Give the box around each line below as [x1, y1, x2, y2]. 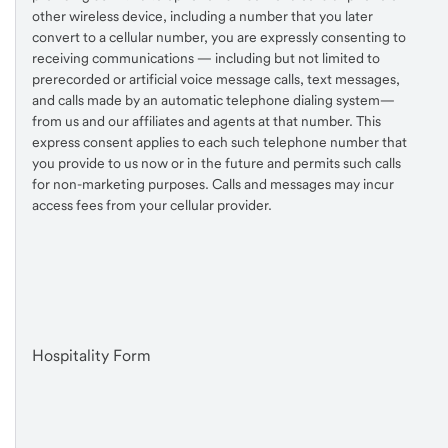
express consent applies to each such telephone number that [32, 134, 407, 151]
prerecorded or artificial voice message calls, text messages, [32, 71, 400, 88]
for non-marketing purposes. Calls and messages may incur [32, 176, 394, 193]
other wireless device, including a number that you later [32, 8, 373, 25]
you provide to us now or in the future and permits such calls [32, 155, 401, 172]
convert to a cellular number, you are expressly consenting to [32, 29, 406, 46]
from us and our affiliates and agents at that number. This [32, 113, 381, 130]
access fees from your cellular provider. [32, 197, 272, 214]
